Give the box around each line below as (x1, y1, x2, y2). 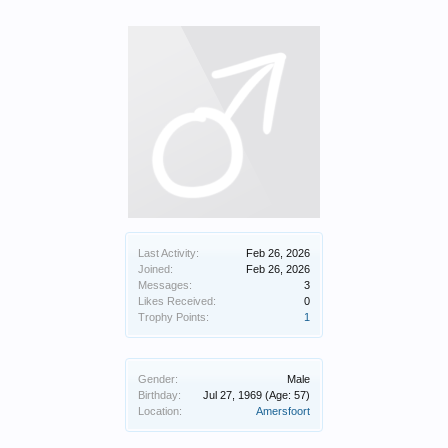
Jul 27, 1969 (203, 389, 262, 401)
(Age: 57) (265, 389, 310, 401)
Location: (138, 405, 182, 417)
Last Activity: (138, 247, 199, 259)
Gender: (138, 373, 178, 385)
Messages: (138, 279, 192, 291)
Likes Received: (138, 295, 216, 307)
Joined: (138, 263, 173, 275)
